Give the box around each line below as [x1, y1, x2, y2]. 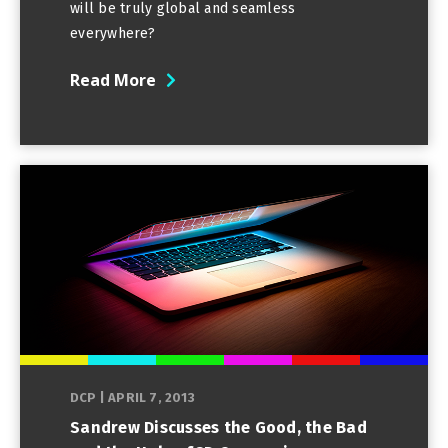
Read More [70, 68, 156, 91]
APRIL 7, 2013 [108, 389, 195, 405]
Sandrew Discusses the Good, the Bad [70, 417, 367, 437]
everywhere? [70, 24, 155, 42]
